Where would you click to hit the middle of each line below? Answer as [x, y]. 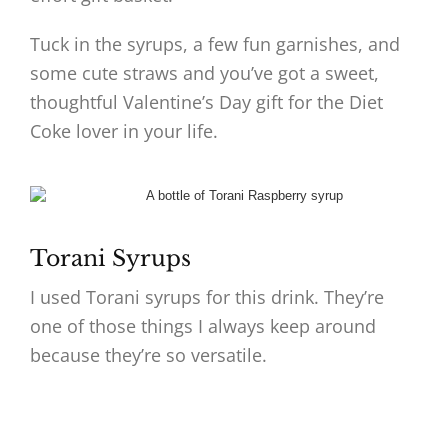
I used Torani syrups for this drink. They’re [207, 297]
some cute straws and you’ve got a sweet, [204, 73]
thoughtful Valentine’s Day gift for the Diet [206, 102]
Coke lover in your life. [124, 131]
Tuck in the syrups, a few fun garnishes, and [215, 44]
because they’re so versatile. [148, 355]
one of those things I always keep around [203, 326]
